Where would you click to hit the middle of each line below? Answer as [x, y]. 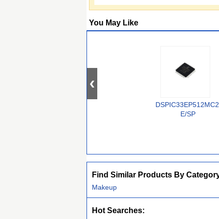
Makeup [104, 187]
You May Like [114, 23]
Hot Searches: [118, 210]
